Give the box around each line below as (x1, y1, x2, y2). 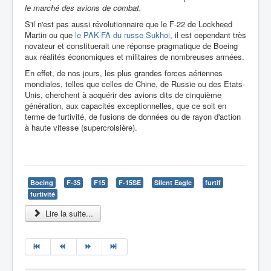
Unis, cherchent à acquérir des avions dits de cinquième (25, 89, 221, 100)
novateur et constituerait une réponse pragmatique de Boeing (25, 40, 238, 51)
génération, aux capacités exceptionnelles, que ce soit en (25, 100, 226, 111)
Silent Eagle (154, 178, 192, 187)
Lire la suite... (43, 207, 94, 219)
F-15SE (119, 178, 141, 187)
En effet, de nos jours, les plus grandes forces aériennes (25, 67, 223, 79)
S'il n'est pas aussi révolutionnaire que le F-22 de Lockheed (25, 18, 232, 30)
